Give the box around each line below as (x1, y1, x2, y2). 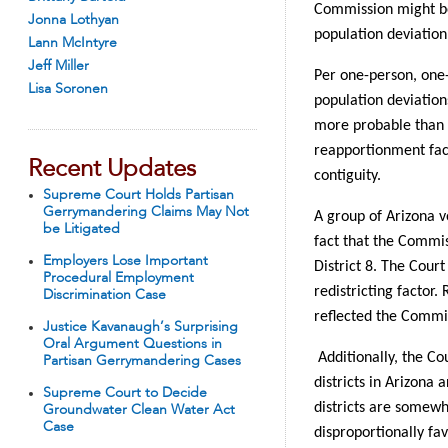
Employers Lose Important (43, 254, 208, 268)
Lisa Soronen (28, 82, 108, 96)
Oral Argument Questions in (43, 337, 222, 351)
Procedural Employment (43, 271, 194, 285)
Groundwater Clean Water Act (43, 403, 235, 417)
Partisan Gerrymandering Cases (43, 354, 241, 368)
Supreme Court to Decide (43, 386, 207, 400)
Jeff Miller (28, 59, 89, 73)
